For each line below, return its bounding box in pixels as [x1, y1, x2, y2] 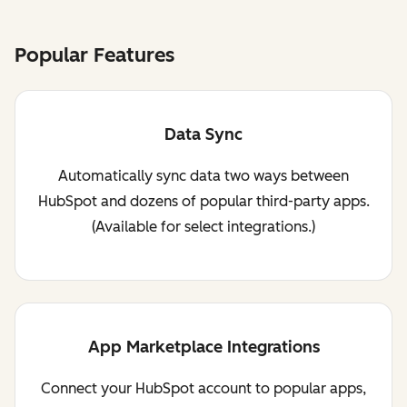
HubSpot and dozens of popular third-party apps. [37, 192, 370, 210]
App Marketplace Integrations [87, 336, 320, 357]
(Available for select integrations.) [92, 217, 315, 235]
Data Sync [164, 124, 243, 144]
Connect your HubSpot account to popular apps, [41, 379, 366, 397]
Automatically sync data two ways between [58, 166, 349, 184]
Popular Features [15, 42, 174, 67]
